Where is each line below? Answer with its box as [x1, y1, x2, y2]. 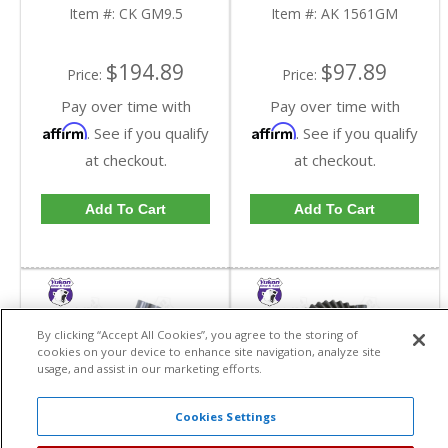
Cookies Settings [174, 409, 277, 424]
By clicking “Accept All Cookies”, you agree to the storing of [36, 326, 358, 342]
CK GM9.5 [118, 3, 183, 23]
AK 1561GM [321, 3, 398, 23]
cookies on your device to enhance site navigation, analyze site [36, 343, 381, 359]
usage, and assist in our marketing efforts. [36, 360, 262, 376]
